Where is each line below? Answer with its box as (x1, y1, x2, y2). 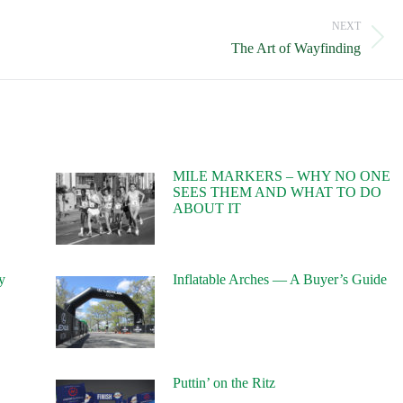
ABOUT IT (172, 201, 241, 217)
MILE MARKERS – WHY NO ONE (172, 168, 390, 184)
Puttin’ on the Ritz (172, 375, 275, 391)
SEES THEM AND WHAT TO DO (172, 184, 381, 201)
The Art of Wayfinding (231, 40, 362, 57)
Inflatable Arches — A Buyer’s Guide (172, 272, 387, 288)
